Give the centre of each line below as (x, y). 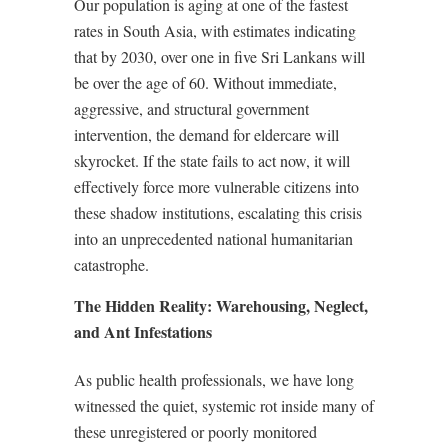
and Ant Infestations (143, 331)
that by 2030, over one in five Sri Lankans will (219, 56)
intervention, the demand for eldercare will (206, 134)
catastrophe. (111, 264)
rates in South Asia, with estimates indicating (215, 30)
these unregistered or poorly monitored (195, 431)
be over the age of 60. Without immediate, (205, 82)
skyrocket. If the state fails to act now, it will (212, 160)
